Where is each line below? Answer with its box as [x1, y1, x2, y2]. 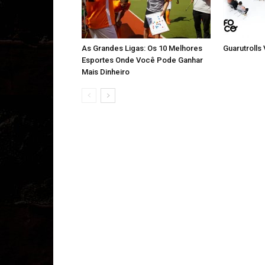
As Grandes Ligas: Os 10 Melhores [82, 44, 202, 53]
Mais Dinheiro [82, 67, 130, 76]
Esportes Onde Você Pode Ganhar [82, 56, 203, 64]
